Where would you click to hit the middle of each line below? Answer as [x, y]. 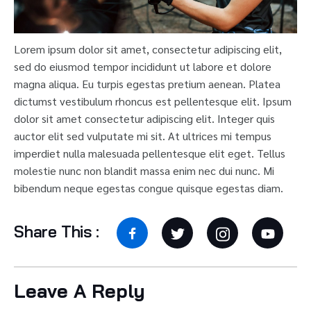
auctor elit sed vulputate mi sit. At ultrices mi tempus [143, 136]
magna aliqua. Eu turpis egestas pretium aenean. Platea [147, 84]
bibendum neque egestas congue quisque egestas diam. [149, 188]
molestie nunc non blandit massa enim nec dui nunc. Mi [144, 171]
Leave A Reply [79, 291]
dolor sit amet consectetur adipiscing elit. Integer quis [144, 119]
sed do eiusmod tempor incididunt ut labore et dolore [143, 67]
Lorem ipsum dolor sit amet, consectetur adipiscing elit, [148, 49]
